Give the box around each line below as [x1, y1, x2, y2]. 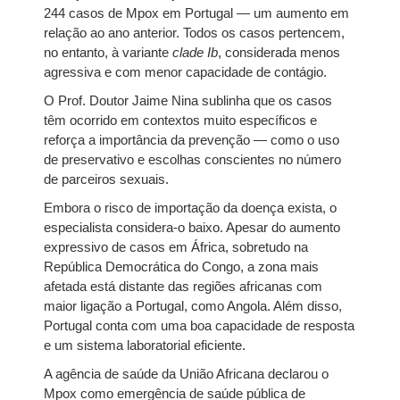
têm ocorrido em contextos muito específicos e [43, 112, 317, 128]
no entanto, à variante [43, 45, 172, 60]
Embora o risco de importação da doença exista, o [43, 200, 337, 215]
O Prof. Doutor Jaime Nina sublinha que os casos [43, 93, 332, 108]
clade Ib [171, 45, 218, 60]
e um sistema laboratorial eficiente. [43, 337, 246, 353]
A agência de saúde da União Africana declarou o [43, 366, 329, 381]
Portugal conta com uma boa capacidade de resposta [43, 318, 354, 333]
